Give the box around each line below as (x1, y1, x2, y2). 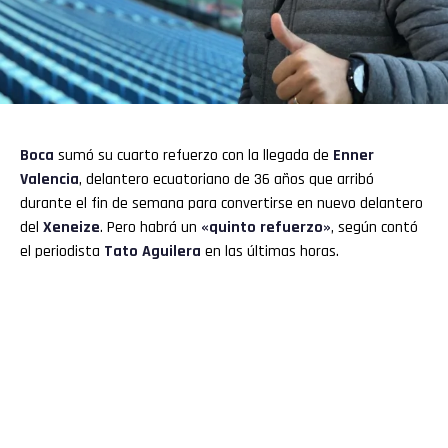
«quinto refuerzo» (201, 217, 331, 239)
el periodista (20, 241, 104, 263)
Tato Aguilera (104, 241, 201, 263)
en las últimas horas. (201, 241, 339, 263)
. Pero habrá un (100, 217, 201, 239)
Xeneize (43, 217, 100, 239)
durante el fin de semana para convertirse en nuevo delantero (20, 193, 423, 215)
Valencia (20, 169, 79, 191)
